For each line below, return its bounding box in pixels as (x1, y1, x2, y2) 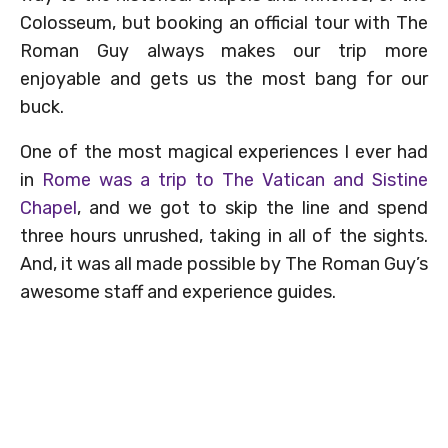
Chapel (20, 196, 77, 219)
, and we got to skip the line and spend (77, 196, 428, 219)
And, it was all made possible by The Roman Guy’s (20, 252, 428, 275)
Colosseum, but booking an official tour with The (20, 11, 428, 34)
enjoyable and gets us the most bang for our (20, 67, 428, 90)
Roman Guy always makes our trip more (20, 39, 428, 62)
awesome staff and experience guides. (20, 280, 336, 303)
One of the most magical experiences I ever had (20, 140, 428, 163)
